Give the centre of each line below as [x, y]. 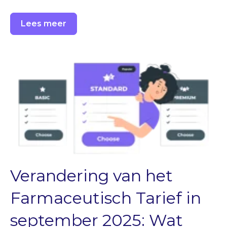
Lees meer [44, 24]
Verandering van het [91, 176]
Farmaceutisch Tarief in [106, 198]
